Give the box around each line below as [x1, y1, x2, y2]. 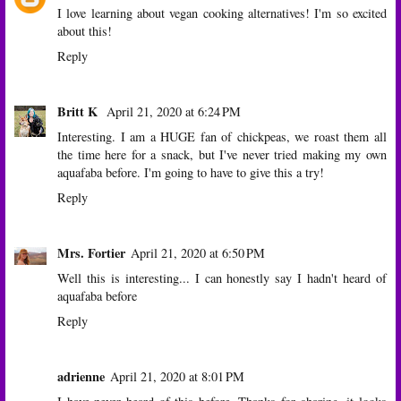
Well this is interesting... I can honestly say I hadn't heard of [57, 269, 387, 286]
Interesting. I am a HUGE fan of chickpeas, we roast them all [57, 127, 387, 145]
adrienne [57, 366, 105, 386]
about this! [57, 21, 112, 39]
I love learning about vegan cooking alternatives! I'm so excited [57, 4, 387, 21]
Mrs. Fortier [57, 243, 125, 262]
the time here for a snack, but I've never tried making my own [57, 145, 387, 163]
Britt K [57, 101, 101, 121]
